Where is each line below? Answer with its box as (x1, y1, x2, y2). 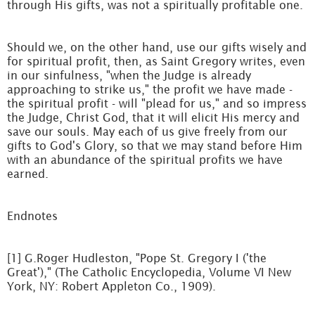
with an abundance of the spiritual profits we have (7, 153, 283, 166)
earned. (7, 167, 49, 180)
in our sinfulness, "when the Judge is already (7, 69, 251, 82)
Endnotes (7, 210, 58, 222)
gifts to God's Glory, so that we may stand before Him (7, 139, 302, 152)
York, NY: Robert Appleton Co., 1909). (7, 280, 216, 292)
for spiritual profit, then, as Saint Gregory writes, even (7, 55, 305, 67)
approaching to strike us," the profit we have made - (7, 83, 292, 96)
